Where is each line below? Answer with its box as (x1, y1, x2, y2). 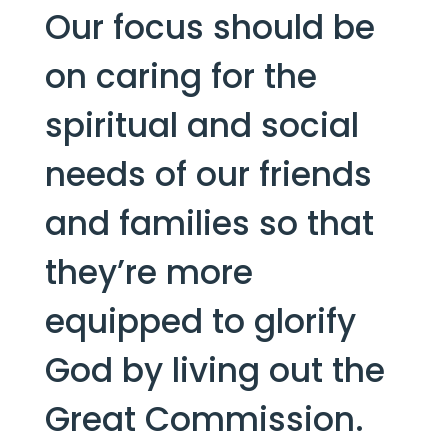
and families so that (44, 199, 374, 247)
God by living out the (44, 346, 385, 394)
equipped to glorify (44, 297, 356, 345)
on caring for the (44, 52, 317, 100)
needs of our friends (44, 150, 372, 198)
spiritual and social (44, 101, 359, 149)
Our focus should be (44, 3, 375, 51)
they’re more (44, 248, 253, 296)
